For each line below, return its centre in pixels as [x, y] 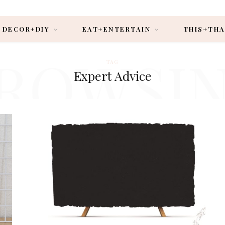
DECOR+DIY [26, 29]
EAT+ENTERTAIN [117, 29]
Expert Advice [113, 76]
